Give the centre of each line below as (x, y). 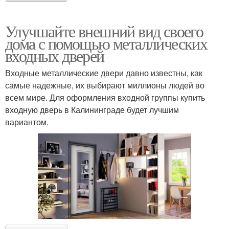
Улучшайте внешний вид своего (104, 31)
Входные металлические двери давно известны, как (104, 73)
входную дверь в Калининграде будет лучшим (92, 109)
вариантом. (27, 122)
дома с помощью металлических (106, 43)
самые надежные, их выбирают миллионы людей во (105, 85)
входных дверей (55, 55)
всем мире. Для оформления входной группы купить (105, 97)
